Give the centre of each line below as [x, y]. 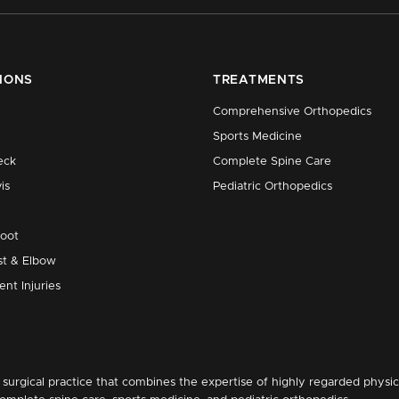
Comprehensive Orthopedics [292, 112]
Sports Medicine [257, 137]
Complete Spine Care [272, 162]
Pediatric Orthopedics [273, 187]
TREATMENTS [259, 80]
